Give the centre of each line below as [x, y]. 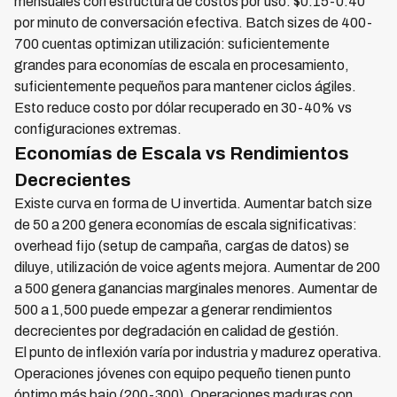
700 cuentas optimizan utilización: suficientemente [172, 44]
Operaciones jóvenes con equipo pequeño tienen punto [183, 374]
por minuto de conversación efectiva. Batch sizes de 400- [193, 23]
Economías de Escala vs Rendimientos [182, 153]
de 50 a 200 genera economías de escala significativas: [186, 225]
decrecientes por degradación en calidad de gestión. [177, 331]
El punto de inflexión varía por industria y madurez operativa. [198, 352]
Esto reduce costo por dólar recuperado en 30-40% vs [183, 108]
